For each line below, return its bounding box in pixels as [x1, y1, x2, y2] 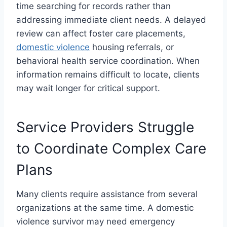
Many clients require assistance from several [16, 188, 198, 199]
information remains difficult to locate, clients [16, 69, 200, 80]
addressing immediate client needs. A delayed [16, 14, 206, 25]
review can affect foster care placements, [16, 28, 185, 39]
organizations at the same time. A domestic [16, 202, 194, 213]
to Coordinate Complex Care [16, 139, 206, 157]
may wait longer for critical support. [16, 83, 160, 93]
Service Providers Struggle [16, 118, 194, 136]
